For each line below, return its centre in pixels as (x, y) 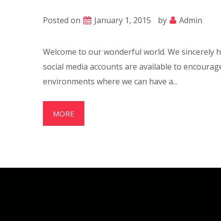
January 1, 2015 (123, 20)
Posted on (63, 20)
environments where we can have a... (110, 81)
